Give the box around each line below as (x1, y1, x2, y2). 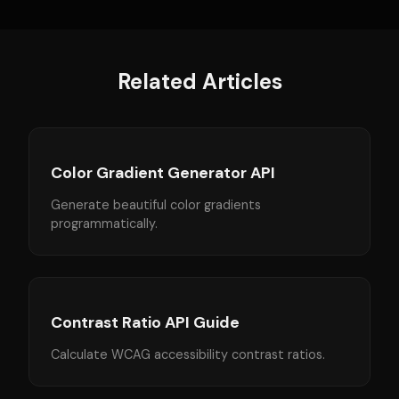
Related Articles (117, 68, 282, 95)
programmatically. (51, 216, 158, 232)
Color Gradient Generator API (51, 163, 275, 183)
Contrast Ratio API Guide (51, 313, 240, 332)
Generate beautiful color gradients (51, 197, 261, 213)
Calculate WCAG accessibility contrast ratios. (51, 346, 325, 362)
